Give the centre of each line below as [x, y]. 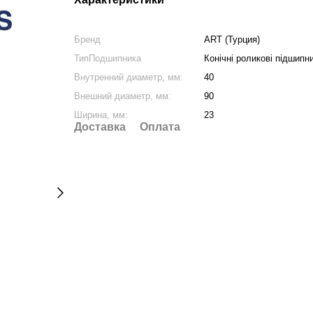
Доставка [100, 127]
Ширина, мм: [101, 115]
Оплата [160, 127]
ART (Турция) [232, 39]
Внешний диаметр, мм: [122, 96]
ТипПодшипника [107, 58]
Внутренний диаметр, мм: [128, 77]
